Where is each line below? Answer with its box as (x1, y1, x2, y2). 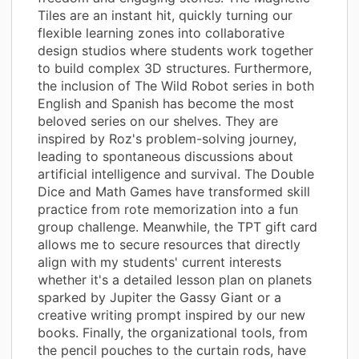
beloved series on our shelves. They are (38, 112, 278, 129)
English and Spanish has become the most (38, 95, 294, 111)
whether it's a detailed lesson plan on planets (38, 271, 312, 288)
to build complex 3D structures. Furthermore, (38, 59, 312, 76)
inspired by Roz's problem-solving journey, (38, 130, 296, 147)
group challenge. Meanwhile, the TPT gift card (38, 218, 317, 235)
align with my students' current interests (38, 253, 281, 270)
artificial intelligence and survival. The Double (38, 165, 314, 182)
